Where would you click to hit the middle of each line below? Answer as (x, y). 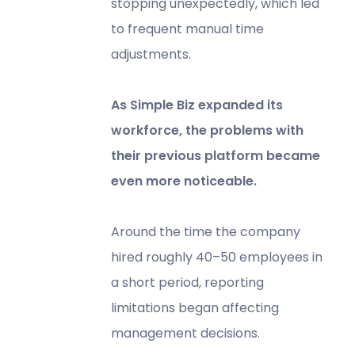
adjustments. (152, 54)
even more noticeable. (183, 181)
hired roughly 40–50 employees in (216, 257)
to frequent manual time (187, 29)
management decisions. (185, 333)
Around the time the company (205, 231)
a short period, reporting (187, 282)
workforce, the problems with (207, 130)
